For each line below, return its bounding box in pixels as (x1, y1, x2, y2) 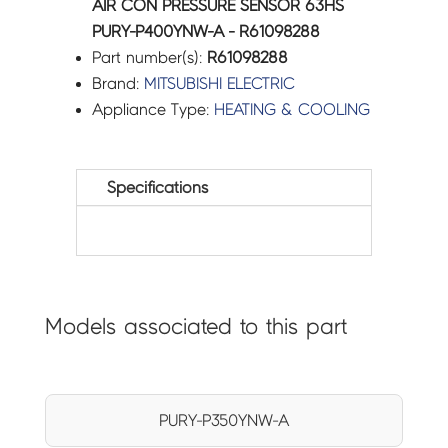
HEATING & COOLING (214, 101, 371, 119)
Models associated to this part (44, 315, 347, 339)
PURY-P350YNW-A (158, 412, 289, 430)
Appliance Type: (92, 101, 215, 119)
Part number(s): (92, 49, 208, 67)
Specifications (107, 179, 209, 197)
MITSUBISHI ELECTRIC (144, 75, 296, 93)
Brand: (92, 75, 145, 93)
